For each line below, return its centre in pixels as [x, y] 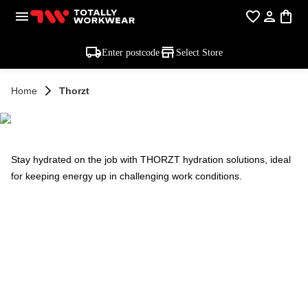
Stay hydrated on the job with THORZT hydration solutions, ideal [151, 159]
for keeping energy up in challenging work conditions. [126, 176]
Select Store [199, 52]
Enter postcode [131, 52]
